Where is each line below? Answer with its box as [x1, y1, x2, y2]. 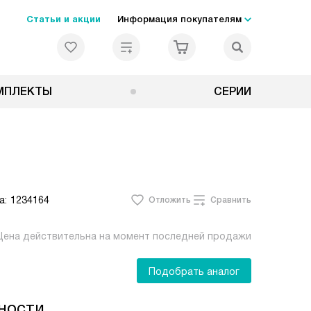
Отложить [149, 195, 191, 205]
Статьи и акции [26, 14, 101, 24]
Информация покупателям [117, 14, 242, 24]
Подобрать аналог [149, 266, 239, 277]
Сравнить [210, 195, 251, 205]
